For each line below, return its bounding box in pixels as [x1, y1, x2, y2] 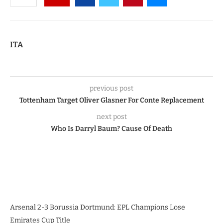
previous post [90, 84, 133, 93]
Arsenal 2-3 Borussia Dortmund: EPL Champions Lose [10, 203, 185, 212]
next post [96, 112, 127, 121]
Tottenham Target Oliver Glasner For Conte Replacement [19, 96, 204, 105]
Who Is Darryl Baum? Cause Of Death [51, 124, 172, 133]
